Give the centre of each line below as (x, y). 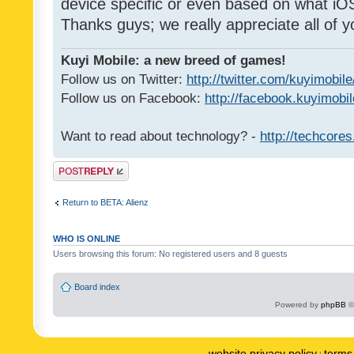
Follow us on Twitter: (124, 79)
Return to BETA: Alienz (105, 202)
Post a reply (76, 166)
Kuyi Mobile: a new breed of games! (173, 60)
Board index (97, 286)
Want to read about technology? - (160, 136)
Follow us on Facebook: (133, 98)
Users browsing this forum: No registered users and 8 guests (170, 254)
